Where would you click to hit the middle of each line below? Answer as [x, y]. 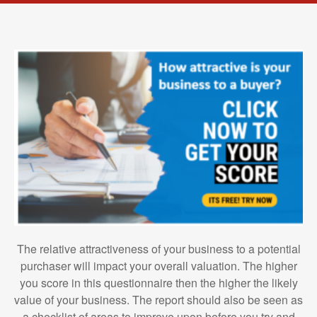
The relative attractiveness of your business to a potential [158, 249]
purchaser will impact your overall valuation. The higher [158, 266]
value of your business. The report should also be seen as [158, 300]
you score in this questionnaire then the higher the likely [158, 283]
